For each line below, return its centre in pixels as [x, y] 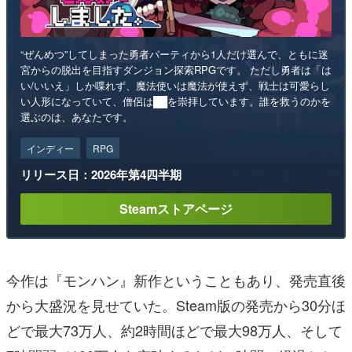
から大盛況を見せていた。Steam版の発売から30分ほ [176, 305]
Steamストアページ [176, 209]
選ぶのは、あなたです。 [77, 117]
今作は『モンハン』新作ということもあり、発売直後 [176, 280]
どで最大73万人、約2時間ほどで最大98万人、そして [174, 330]
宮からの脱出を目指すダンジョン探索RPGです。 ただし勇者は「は [176, 70]
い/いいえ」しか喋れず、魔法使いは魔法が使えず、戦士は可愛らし [175, 86]
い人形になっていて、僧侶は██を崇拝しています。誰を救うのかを [176, 101]
